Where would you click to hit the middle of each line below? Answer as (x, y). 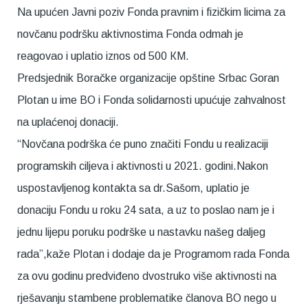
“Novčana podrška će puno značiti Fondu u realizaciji (143, 144)
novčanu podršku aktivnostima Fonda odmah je (130, 34)
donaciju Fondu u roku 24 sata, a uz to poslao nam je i (146, 210)
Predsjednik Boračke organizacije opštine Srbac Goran (148, 78)
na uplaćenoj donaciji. (68, 122)
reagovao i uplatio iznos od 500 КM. (103, 56)
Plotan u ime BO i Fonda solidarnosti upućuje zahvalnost (152, 100)
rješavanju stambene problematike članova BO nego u (147, 298)
